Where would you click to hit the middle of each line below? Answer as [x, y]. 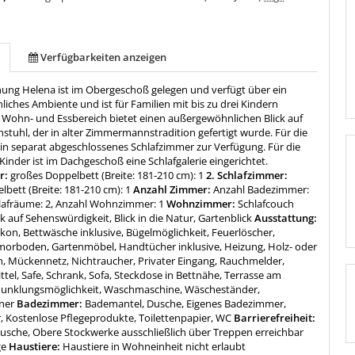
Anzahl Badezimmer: [261, 190]
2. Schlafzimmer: [246, 176]
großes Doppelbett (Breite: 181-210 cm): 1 [107, 176]
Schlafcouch [266, 204]
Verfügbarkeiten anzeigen [104, 57]
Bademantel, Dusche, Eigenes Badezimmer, [186, 304]
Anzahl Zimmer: [172, 190]
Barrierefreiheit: [274, 318]
